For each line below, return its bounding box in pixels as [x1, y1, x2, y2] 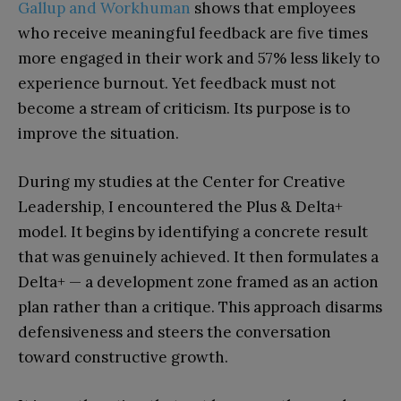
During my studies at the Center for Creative [18, 171, 346, 192]
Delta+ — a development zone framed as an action [18, 271, 379, 292]
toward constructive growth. [18, 346, 228, 367]
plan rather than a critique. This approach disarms [18, 296, 382, 317]
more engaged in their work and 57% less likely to [18, 47, 380, 68]
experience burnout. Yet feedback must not [18, 73, 336, 93]
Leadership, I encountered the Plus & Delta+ [18, 196, 343, 217]
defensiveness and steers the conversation [18, 321, 331, 342]
